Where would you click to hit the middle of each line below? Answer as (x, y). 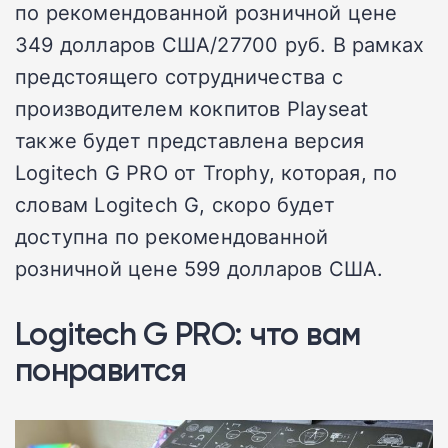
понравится (101, 370)
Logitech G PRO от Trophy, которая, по (206, 172)
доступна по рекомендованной (172, 236)
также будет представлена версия (190, 140)
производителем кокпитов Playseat (192, 108)
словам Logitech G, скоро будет (175, 204)
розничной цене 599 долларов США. (199, 268)
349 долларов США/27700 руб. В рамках (220, 44)
